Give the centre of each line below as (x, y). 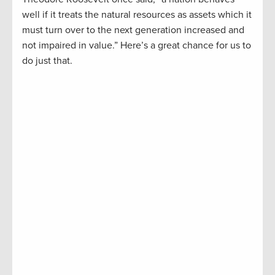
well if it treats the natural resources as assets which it (137, 15)
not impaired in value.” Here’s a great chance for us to (137, 46)
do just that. (47, 61)
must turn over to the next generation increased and (133, 30)
